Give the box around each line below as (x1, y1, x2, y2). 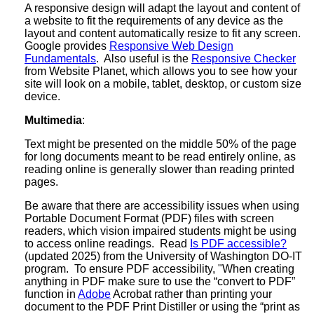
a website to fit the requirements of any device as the (25, 14, 283, 27)
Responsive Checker (191, 52, 296, 64)
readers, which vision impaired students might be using (25, 224, 296, 237)
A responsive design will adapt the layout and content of (25, 1, 300, 14)
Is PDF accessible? (190, 237, 287, 250)
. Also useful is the (96, 52, 191, 64)
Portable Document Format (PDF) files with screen (25, 212, 274, 224)
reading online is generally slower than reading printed (25, 163, 294, 175)
